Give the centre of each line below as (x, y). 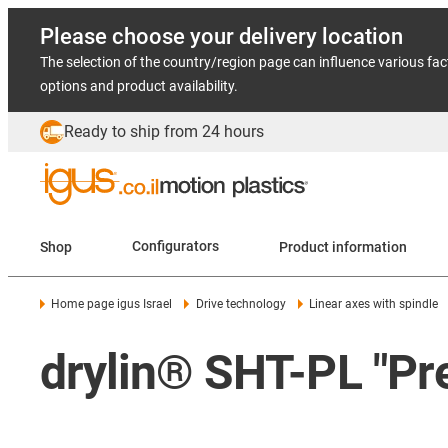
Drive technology (240, 304)
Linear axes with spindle (374, 304)
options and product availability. (139, 86)
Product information (369, 246)
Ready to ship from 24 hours (164, 131)
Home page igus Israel (112, 304)
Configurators (175, 246)
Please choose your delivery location (221, 36)
